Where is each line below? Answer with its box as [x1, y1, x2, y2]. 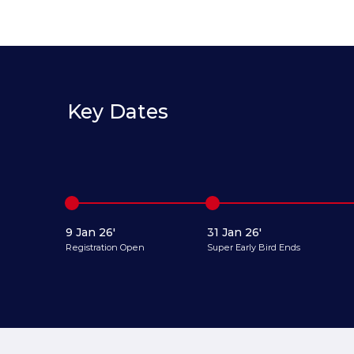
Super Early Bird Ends [206, 241, 300, 253]
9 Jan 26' [66, 224, 116, 239]
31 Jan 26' [206, 224, 262, 239]
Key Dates [67, 100, 168, 124]
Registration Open [66, 241, 145, 253]
